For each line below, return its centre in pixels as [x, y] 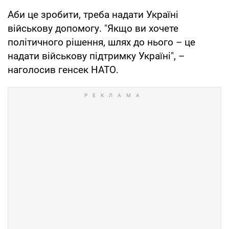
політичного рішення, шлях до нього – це [101, 42]
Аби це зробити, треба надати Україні [93, 14]
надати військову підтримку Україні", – [96, 56]
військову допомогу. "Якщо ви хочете [93, 28]
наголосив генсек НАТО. [63, 70]
